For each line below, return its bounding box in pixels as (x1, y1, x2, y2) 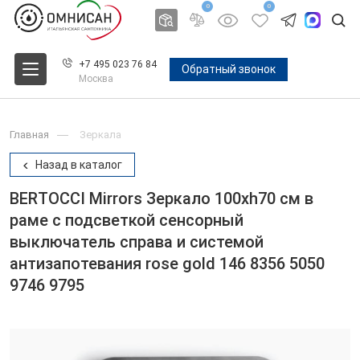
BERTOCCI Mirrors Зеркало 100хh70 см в (10, 189, 313, 208)
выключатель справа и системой (10, 232, 264, 252)
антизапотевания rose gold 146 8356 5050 (10, 254, 325, 273)
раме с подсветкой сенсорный (10, 211, 243, 230)
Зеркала (80, 129, 121, 141)
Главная (10, 129, 49, 141)
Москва (79, 72, 113, 84)
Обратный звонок (182, 63, 276, 76)
